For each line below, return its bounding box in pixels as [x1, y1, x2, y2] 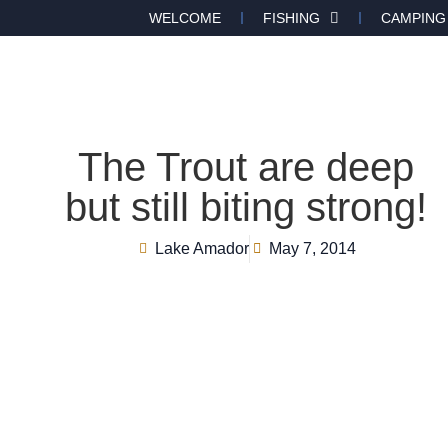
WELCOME [149, 10, 221, 26]
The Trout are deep [78, 145, 415, 189]
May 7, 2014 [269, 240, 357, 257]
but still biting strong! [65, 185, 428, 229]
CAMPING [381, 10, 446, 26]
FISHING [263, 10, 320, 26]
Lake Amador [155, 240, 250, 257]
